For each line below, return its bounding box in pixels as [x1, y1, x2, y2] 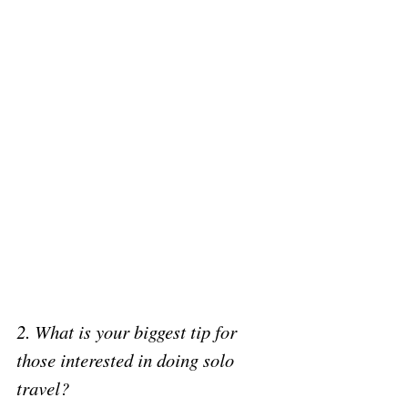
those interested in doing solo [16, 354, 239, 373]
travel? [16, 382, 74, 402]
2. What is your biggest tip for [16, 326, 241, 345]
